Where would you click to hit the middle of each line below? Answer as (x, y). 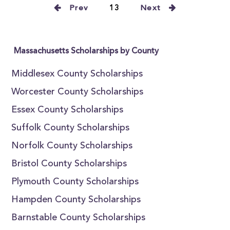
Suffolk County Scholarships (71, 128)
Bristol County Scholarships (69, 164)
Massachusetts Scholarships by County (87, 51)
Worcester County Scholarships (78, 92)
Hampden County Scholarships (76, 200)
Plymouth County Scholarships (75, 182)
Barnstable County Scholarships (79, 218)
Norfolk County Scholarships (72, 146)
